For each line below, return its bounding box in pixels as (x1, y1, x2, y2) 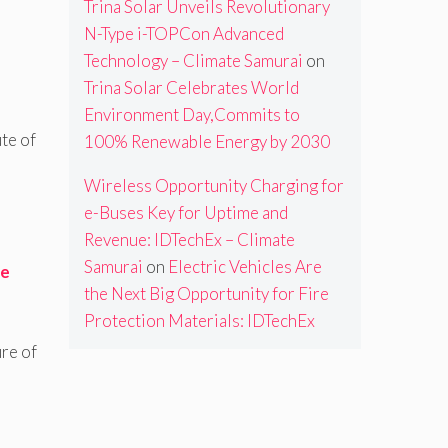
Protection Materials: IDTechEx (83, 310, 315, 332)
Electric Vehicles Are (167, 256, 322, 278)
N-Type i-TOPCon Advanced (83, 23, 284, 45)
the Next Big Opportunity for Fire (83, 283, 329, 305)
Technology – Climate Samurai (83, 50, 303, 72)
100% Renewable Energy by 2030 (83, 131, 330, 153)
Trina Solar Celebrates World (83, 77, 299, 99)
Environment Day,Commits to (83, 104, 300, 126)
